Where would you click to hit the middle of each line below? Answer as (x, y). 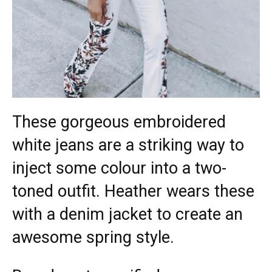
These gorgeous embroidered (119, 122)
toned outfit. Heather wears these (133, 192)
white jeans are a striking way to (128, 145)
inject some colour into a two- (119, 168)
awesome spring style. (95, 238)
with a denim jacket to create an (127, 215)
